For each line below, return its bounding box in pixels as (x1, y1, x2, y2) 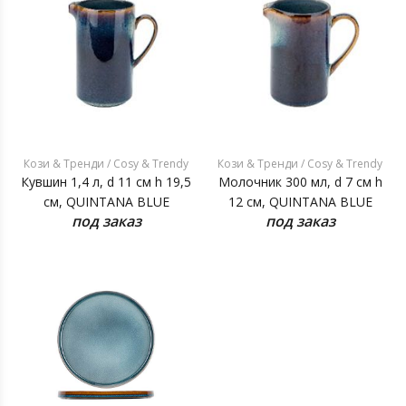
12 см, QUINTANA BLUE (227, 193, 372, 210)
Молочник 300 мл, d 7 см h (217, 173, 382, 190)
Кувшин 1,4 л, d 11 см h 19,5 (21, 173, 191, 190)
